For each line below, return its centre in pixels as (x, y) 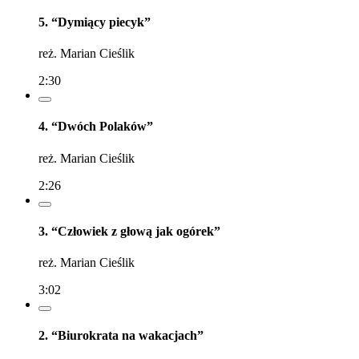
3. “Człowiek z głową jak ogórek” (129, 231)
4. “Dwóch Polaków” (96, 127)
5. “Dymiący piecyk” (95, 22)
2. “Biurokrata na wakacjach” (121, 336)
